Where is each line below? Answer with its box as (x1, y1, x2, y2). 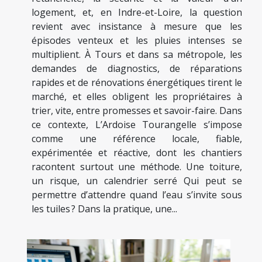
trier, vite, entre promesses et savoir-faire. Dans (32, 104, 242, 117)
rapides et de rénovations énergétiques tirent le (32, 75, 242, 89)
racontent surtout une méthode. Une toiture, (32, 160, 242, 173)
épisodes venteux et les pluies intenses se (32, 33, 242, 47)
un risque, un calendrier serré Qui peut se (32, 174, 242, 187)
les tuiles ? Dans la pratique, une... (32, 202, 177, 215)
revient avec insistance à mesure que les (32, 19, 242, 33)
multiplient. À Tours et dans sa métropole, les (32, 47, 242, 61)
